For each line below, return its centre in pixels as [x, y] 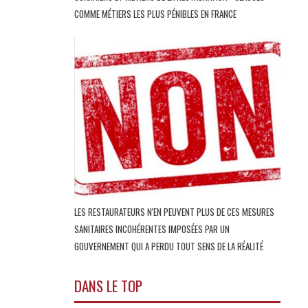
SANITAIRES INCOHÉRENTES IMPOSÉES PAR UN [152, 229]
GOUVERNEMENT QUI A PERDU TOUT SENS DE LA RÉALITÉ [170, 246]
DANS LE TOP [108, 285]
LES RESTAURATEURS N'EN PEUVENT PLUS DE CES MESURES [174, 212]
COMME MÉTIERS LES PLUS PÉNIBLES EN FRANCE [156, 13]
